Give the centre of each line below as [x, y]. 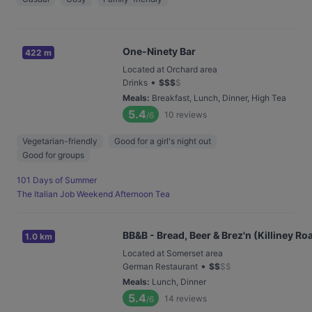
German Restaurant [160, 266]
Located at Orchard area [170, 69]
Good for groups [53, 155]
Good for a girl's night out [163, 141]
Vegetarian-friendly [60, 141]
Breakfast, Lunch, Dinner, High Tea [219, 98]
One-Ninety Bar [159, 51]
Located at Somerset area [173, 253]
